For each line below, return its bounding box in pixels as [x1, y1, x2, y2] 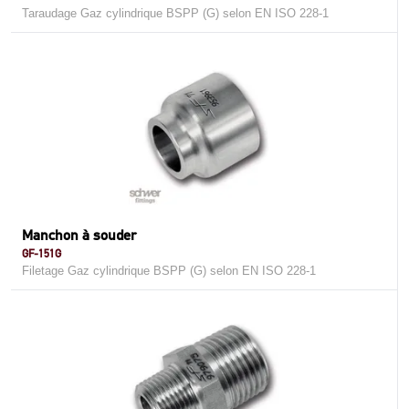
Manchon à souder [22, 226, 136, 244]
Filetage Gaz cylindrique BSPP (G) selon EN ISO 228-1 [22, 264, 316, 278]
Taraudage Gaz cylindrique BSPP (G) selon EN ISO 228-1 [22, 6, 329, 20]
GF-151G [22, 246, 61, 260]
